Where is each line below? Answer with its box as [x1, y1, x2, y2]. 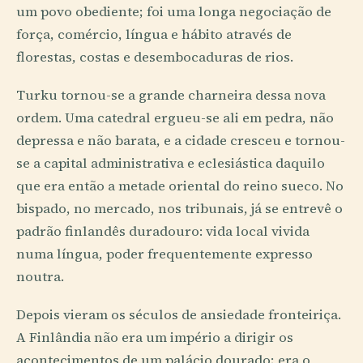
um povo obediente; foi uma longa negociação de [16, 2, 331, 21]
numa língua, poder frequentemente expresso [16, 244, 313, 263]
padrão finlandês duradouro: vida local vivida [16, 221, 310, 241]
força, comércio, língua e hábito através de [16, 24, 292, 44]
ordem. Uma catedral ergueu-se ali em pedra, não [16, 108, 334, 127]
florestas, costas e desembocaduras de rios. [16, 47, 293, 66]
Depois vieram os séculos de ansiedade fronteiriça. [16, 305, 341, 324]
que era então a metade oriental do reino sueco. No [16, 176, 344, 195]
